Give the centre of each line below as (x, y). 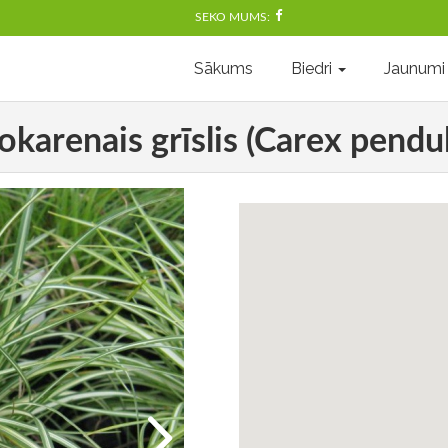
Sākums (223, 68)
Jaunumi (414, 68)
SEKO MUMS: (233, 17)
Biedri (313, 68)
